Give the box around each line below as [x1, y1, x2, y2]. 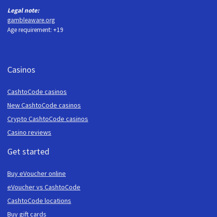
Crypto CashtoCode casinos [7, 114, 88, 124]
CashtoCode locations [7, 196, 71, 205]
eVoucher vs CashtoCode [7, 183, 80, 192]
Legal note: [7, 6, 39, 15]
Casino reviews [7, 128, 51, 137]
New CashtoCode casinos [7, 101, 81, 110]
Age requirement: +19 [7, 26, 63, 34]
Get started [7, 146, 49, 157]
